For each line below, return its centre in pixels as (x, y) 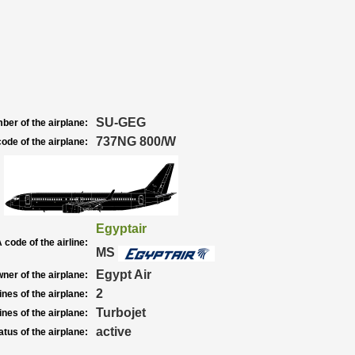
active (113, 332)
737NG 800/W (136, 141)
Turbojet (120, 313)
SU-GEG (120, 122)
